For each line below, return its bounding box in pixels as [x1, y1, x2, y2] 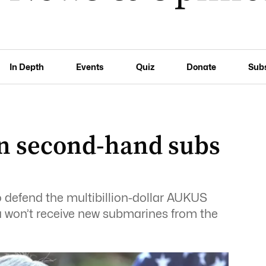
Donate [186, 61, 216, 72]
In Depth [9, 61, 45, 72]
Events [76, 61, 104, 72]
